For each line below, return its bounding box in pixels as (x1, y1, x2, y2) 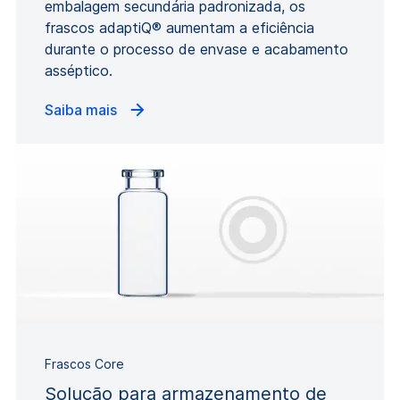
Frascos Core (45, 356, 124, 372)
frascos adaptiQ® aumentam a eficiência (45, 18, 314, 37)
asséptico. (45, 61, 112, 79)
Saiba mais (45, 100, 121, 119)
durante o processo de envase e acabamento (45, 39, 348, 58)
